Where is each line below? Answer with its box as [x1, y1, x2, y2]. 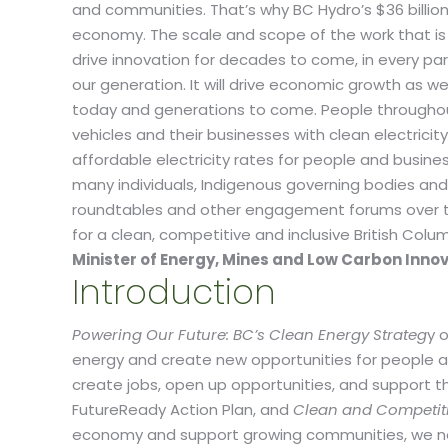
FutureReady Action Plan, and [72, 399, 293, 420]
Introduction [72, 268, 276, 316]
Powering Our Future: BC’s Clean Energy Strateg [72, 324, 427, 345]
